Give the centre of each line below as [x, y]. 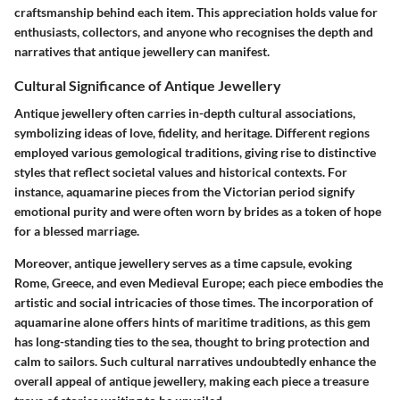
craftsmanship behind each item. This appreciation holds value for [196, 12]
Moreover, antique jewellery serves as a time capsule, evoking [183, 263]
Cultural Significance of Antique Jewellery [148, 85]
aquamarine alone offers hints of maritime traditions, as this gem [192, 322]
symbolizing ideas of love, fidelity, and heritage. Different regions [192, 133]
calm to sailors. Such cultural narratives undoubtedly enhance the [195, 362]
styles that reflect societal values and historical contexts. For [181, 172]
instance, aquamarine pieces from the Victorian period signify [184, 192]
